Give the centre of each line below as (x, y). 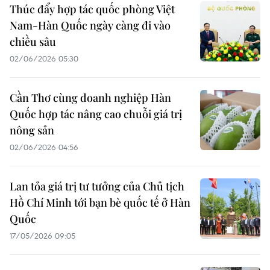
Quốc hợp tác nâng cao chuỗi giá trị (96, 114)
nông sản (32, 130)
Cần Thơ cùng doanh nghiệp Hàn (90, 98)
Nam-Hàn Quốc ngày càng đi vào (90, 25)
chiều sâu (33, 42)
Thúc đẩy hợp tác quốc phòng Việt (92, 9)
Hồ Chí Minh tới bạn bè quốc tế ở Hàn (100, 202)
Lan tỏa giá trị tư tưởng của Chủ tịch (97, 186)
